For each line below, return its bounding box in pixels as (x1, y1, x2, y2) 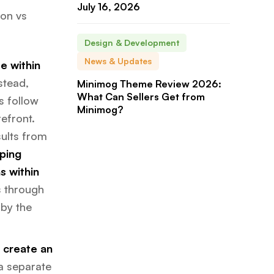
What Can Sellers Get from (77, 90, 205, 103)
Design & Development (84, 37, 179, 48)
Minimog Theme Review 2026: (77, 77, 221, 90)
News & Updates (84, 55, 152, 66)
